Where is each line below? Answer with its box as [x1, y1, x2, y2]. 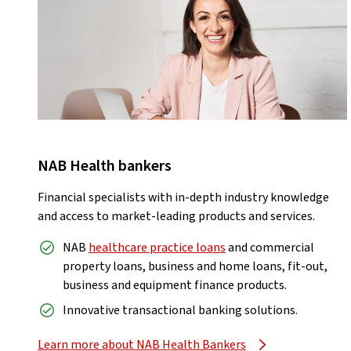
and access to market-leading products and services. [38, 208, 315, 226]
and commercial [226, 239, 314, 257]
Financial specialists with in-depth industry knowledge [38, 189, 329, 207]
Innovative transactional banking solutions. [63, 302, 298, 320]
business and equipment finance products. [63, 277, 287, 295]
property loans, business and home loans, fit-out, [63, 258, 327, 276]
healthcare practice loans [89, 239, 226, 257]
